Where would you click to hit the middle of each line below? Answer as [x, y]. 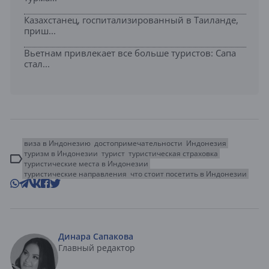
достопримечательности [138, 144]
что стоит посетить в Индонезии [189, 174]
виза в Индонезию [57, 144]
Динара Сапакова [96, 237]
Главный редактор [97, 248]
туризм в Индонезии [61, 154]
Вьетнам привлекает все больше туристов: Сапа [130, 53]
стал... [37, 64]
